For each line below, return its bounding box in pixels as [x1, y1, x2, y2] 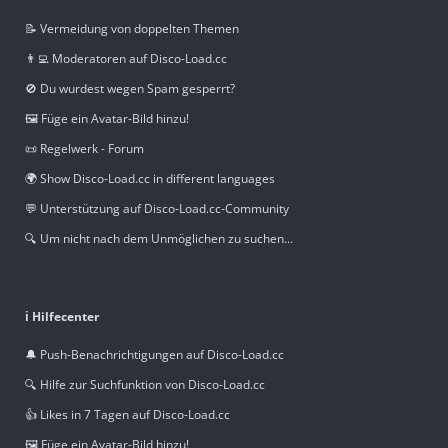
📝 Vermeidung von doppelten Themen [25, 20, 239, 38]
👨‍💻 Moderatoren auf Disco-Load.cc [25, 50, 227, 68]
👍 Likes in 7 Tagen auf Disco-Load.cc [25, 406, 230, 424]
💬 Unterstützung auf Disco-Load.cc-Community [25, 200, 289, 218]
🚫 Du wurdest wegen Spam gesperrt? [25, 80, 235, 98]
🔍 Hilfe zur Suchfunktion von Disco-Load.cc [25, 376, 265, 394]
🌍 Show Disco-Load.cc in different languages [25, 170, 275, 188]
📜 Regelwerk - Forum [25, 140, 144, 158]
